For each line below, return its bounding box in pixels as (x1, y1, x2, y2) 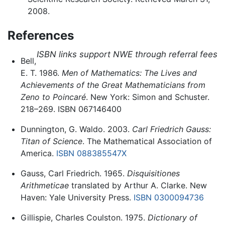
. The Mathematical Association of (82, 136, 212, 147)
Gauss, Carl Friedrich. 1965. (20, 168, 127, 179)
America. (20, 148, 56, 159)
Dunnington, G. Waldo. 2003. (20, 124, 132, 135)
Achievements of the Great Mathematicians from (20, 80, 205, 90)
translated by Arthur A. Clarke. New (68, 180, 207, 191)
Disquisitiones (127, 168, 180, 179)
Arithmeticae (20, 180, 69, 191)
